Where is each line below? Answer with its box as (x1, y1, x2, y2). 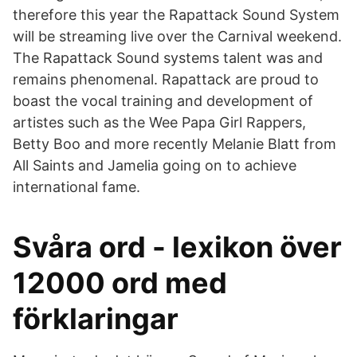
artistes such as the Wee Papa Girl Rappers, (13, 114, 306, 131)
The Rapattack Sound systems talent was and (13, 49, 323, 66)
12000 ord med (13, 265, 227, 300)
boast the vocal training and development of (13, 92, 313, 109)
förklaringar (13, 301, 178, 336)
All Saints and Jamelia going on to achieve (13, 157, 296, 174)
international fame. (13, 178, 140, 195)
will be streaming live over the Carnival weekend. (13, 28, 342, 45)
